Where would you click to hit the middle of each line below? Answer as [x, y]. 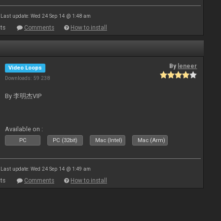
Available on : [24, 129]
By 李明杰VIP [23, 96]
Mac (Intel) [109, 140]
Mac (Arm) [152, 140]
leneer [187, 66]
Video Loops [25, 68]
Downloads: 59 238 [28, 78]
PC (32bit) [65, 140]
